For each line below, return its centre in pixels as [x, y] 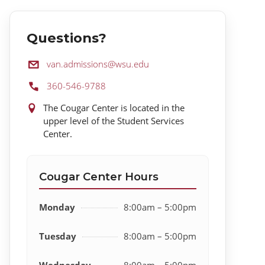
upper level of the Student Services [114, 121]
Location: [45, 107]
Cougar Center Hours [99, 177]
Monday [57, 207]
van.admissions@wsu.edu [98, 64]
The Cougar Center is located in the [114, 108]
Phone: [41, 85]
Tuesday [58, 236]
